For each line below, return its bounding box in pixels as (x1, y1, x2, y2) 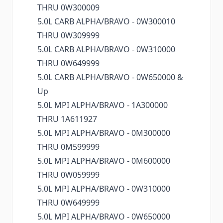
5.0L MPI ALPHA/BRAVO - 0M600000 (37, 155, 170, 167)
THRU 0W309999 (37, 30, 100, 41)
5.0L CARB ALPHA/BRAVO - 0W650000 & (37, 72, 183, 83)
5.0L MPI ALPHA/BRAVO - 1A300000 (37, 100, 168, 111)
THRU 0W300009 (37, 2, 100, 13)
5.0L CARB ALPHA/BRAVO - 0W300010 (37, 16, 175, 27)
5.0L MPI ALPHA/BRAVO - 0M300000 (37, 127, 170, 139)
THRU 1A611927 (37, 113, 97, 125)
